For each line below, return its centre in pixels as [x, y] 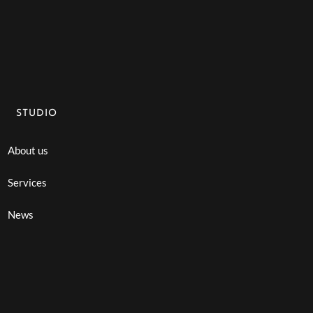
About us [28, 150]
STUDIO [37, 113]
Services [28, 182]
